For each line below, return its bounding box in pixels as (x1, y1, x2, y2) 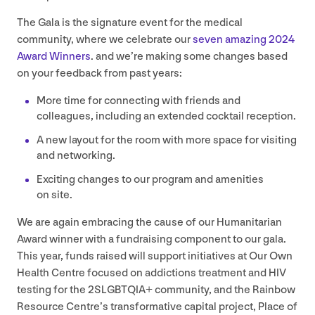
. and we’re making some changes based (91, 50, 288, 64)
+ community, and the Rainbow (146, 283, 295, 297)
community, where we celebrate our (17, 33, 193, 47)
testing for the (17, 283, 88, 297)
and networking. (37, 149, 115, 163)
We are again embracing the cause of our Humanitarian (17, 216, 282, 230)
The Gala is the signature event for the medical (17, 16, 243, 30)
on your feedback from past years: (17, 67, 182, 81)
